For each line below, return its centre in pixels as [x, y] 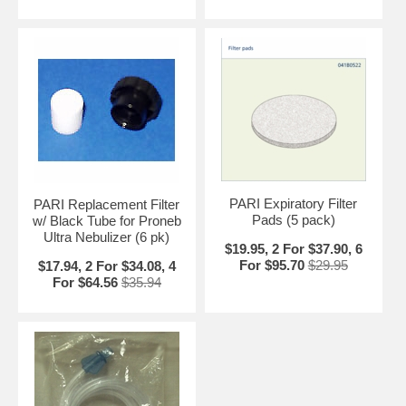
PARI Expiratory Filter [294, 203]
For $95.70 [271, 265]
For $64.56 [85, 282]
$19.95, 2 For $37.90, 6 [293, 249]
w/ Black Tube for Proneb [106, 221]
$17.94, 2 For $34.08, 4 [106, 266]
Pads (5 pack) [293, 220]
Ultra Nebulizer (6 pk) [107, 237]
